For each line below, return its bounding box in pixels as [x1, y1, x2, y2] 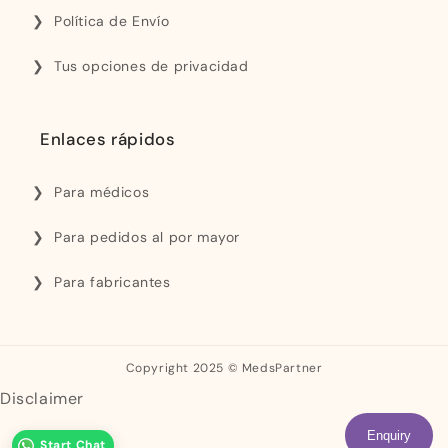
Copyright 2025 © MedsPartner [125, 360, 323, 377]
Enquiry [367, 428, 411, 443]
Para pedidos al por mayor [54, 228, 240, 247]
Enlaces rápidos [40, 128, 176, 151]
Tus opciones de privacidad [54, 57, 249, 76]
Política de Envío [54, 12, 170, 31]
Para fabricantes [54, 273, 171, 292]
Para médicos [54, 183, 150, 202]
